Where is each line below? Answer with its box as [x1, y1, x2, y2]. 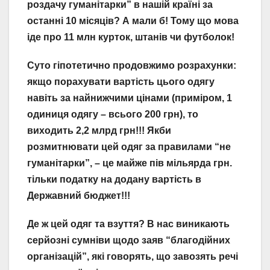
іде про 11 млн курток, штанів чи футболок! [27, 32, 234, 43]
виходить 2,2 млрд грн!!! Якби [27, 125, 171, 136]
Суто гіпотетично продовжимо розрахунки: [27, 60, 236, 71]
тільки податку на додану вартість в [27, 174, 201, 185]
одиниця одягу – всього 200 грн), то [27, 109, 198, 120]
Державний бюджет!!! [27, 190, 130, 201]
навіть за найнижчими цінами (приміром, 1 [27, 93, 232, 104]
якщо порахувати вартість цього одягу [27, 77, 215, 87]
